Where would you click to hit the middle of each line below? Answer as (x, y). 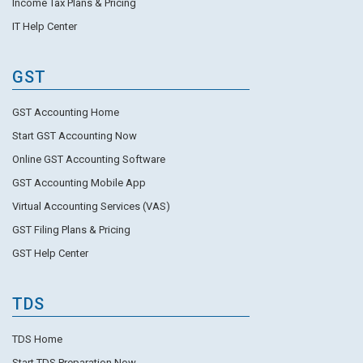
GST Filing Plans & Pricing (71, 229)
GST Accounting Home (66, 112)
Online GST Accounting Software (89, 159)
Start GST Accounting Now (75, 135)
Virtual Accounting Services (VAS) (91, 206)
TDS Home (37, 339)
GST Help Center (50, 253)
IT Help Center (45, 26)
